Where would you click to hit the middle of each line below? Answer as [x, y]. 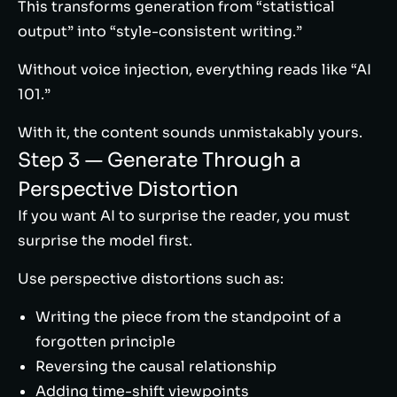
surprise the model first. [105, 241]
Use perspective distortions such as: [151, 279]
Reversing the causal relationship [156, 366]
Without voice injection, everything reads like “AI [195, 70]
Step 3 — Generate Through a [160, 160]
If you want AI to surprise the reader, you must [184, 216]
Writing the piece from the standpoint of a [188, 317]
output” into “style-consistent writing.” [160, 31]
